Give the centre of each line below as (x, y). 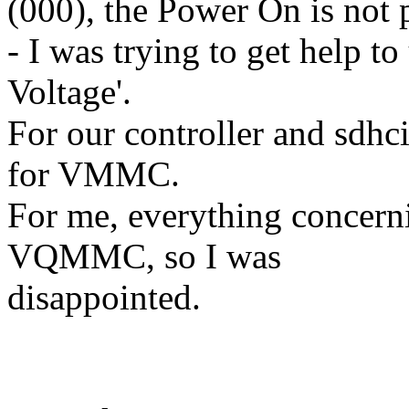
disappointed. (104, 298)
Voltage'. (69, 92)
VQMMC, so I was (144, 257)
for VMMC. (94, 174)
